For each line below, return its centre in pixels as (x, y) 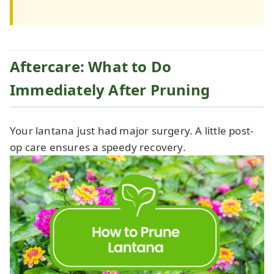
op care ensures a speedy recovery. (98, 147)
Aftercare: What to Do (91, 67)
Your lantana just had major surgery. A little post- (132, 131)
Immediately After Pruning (110, 90)
